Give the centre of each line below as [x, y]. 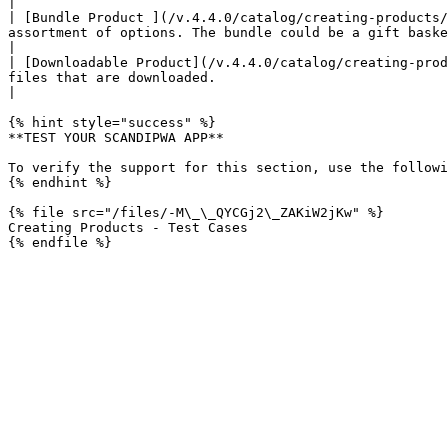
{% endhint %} [60, 182]
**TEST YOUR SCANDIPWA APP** [116, 137]
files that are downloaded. [112, 77]
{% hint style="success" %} [112, 122]
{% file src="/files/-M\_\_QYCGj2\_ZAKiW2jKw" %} [196, 212]
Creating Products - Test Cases [128, 227]
